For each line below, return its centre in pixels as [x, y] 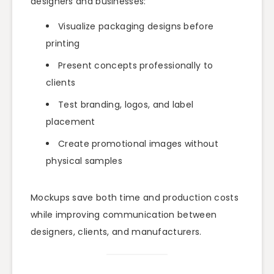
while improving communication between [124, 214]
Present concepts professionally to [136, 65]
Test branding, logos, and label [126, 104]
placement [71, 121]
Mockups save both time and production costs [135, 197]
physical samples [84, 161]
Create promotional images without [138, 143]
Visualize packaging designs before [136, 26]
